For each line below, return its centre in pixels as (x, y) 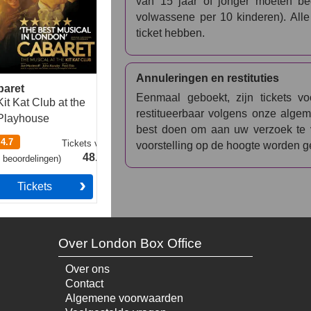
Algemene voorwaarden (124, 299)
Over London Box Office (130, 244)
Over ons (87, 269)
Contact (84, 284)
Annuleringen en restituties (208, 78)
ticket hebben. (171, 33)
